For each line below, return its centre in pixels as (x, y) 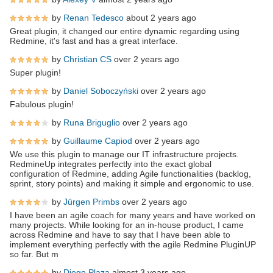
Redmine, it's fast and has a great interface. (94, 41)
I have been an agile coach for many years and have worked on (133, 215)
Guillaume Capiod (98, 140)
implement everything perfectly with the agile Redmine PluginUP (133, 244)
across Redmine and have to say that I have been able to (120, 234)
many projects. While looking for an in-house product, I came (127, 225)
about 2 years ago (160, 17)
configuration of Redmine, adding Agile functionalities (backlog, (130, 173)
